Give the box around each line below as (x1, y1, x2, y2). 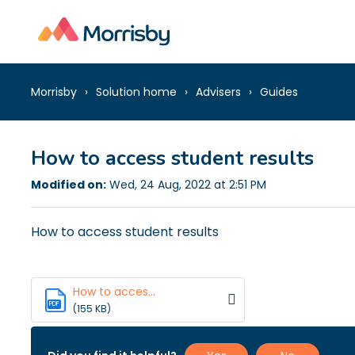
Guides (260, 83, 298, 100)
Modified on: (31, 177, 106, 193)
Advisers (196, 83, 241, 100)
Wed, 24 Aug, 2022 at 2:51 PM (106, 177, 266, 193)
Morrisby (31, 83, 77, 100)
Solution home (96, 83, 177, 100)
